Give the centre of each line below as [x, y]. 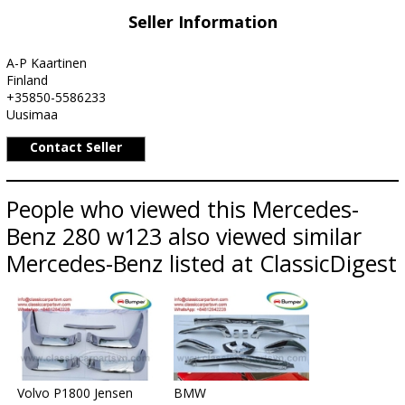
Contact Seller [76, 147]
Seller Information [202, 22]
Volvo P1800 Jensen [75, 393]
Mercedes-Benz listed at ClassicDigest [202, 263]
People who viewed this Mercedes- [183, 209]
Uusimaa [32, 114]
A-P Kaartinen [47, 63]
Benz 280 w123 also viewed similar [184, 236]
